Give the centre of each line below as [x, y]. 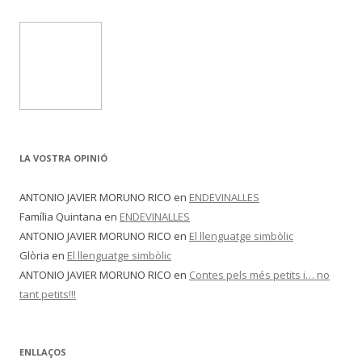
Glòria [34, 255]
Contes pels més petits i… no [259, 275]
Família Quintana [61, 217]
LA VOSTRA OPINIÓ [63, 158]
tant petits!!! [48, 294]
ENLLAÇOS [43, 352]
